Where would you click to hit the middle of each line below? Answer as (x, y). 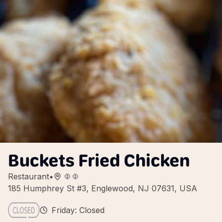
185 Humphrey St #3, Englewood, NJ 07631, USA (103, 188)
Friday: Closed (78, 210)
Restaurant (28, 176)
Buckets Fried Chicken (99, 160)
